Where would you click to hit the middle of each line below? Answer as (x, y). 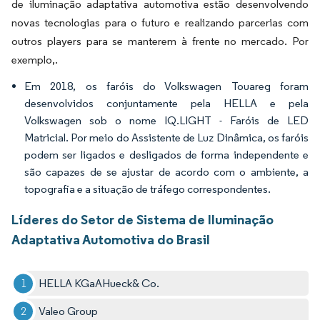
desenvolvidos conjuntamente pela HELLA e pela (166, 104)
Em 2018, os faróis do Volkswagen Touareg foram (166, 86)
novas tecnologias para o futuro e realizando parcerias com (160, 23)
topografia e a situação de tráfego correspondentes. (147, 189)
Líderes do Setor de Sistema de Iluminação (142, 220)
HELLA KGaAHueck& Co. (99, 284)
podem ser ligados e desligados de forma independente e (166, 155)
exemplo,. (35, 60)
